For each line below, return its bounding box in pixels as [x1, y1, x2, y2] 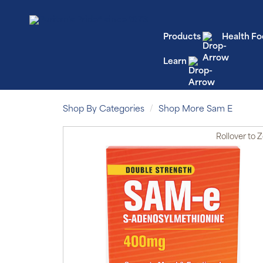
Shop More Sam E [159, 105, 232, 114]
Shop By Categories [63, 105, 144, 114]
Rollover [216, 133, 246, 141]
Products [163, 33, 201, 42]
